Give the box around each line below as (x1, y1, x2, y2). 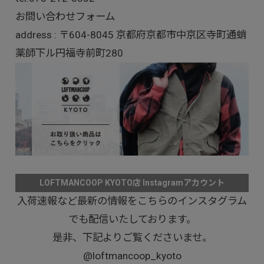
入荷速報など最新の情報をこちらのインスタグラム (17, 194, 247, 207)
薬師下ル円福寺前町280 (15, 47, 123, 59)
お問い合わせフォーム (15, 10, 115, 22)
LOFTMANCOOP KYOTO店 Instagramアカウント (39, 177, 225, 187)
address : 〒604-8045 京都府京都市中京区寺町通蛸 (15, 28, 246, 41)
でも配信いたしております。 (68, 213, 196, 225)
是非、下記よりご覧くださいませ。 (52, 231, 212, 243)
